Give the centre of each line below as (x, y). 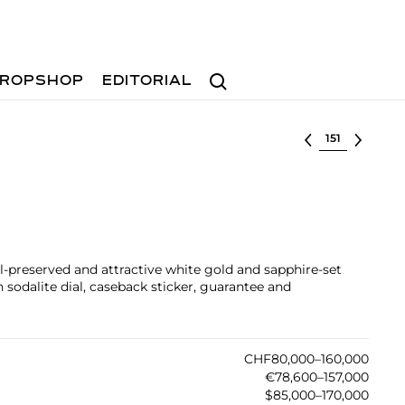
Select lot (349, 137)
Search (225, 73)
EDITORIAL (148, 81)
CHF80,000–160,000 (306, 359)
